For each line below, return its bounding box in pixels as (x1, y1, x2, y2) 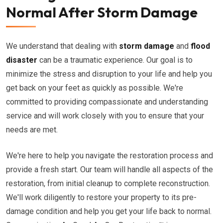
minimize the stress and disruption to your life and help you (6, 69, 212, 79)
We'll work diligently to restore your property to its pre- (6, 193, 197, 202)
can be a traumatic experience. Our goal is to (37, 55, 193, 65)
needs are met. (6, 125, 58, 134)
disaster (6, 55, 37, 65)
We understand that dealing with (6, 41, 119, 51)
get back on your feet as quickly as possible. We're (6, 83, 183, 93)
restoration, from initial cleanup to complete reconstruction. (6, 179, 210, 188)
